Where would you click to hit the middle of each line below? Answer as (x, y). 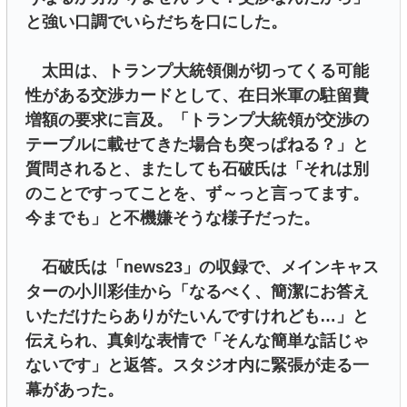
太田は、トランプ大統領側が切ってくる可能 (197, 70)
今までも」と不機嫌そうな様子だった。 (173, 218)
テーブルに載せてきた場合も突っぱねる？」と (197, 144)
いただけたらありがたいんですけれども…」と (197, 316)
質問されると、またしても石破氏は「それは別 (197, 169)
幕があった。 (74, 389)
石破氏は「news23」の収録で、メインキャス (202, 267)
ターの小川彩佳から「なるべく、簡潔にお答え (197, 291)
